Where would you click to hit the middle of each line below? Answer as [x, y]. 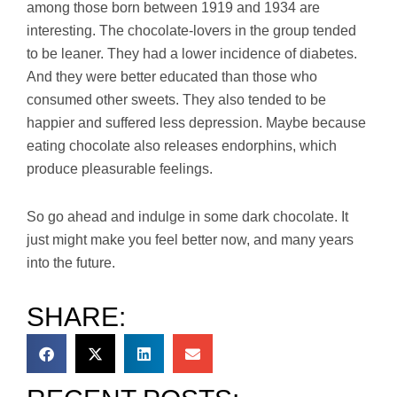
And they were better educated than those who [172, 77]
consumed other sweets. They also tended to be [176, 100]
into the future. [71, 263]
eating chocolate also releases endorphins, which [182, 146]
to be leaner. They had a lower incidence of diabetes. [192, 54]
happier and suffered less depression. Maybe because [196, 123]
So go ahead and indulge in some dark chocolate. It [187, 217]
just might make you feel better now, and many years [190, 240]
